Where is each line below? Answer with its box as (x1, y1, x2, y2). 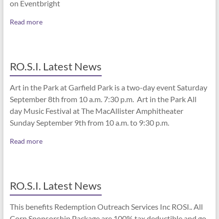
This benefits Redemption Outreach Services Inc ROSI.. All (9, 202, 203, 212)
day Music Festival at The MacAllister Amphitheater (9, 106, 183, 116)
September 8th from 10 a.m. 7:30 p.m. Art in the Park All (9, 94, 197, 104)
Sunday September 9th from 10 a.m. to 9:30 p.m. (9, 118, 171, 128)
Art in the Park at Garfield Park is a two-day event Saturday (9, 83, 207, 92)
